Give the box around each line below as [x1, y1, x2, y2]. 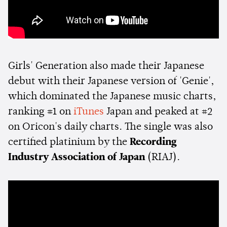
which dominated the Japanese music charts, [8, 92, 216, 102]
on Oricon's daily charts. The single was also [8, 122, 213, 133]
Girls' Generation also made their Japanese [8, 61, 204, 72]
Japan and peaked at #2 [104, 107, 212, 118]
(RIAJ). [145, 153, 180, 163]
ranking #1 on [8, 107, 73, 118]
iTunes [73, 107, 104, 118]
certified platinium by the [8, 137, 130, 148]
